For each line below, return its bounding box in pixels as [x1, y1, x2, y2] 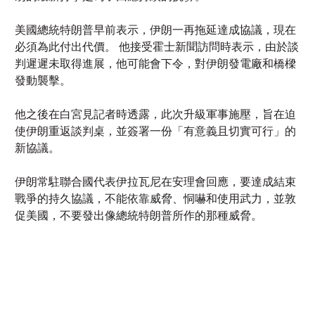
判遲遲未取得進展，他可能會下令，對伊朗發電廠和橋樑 [15, 6, 296, 23]
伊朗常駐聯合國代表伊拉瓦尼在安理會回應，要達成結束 [15, 124, 296, 141]
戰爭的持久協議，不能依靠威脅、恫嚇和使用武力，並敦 [15, 141, 296, 158]
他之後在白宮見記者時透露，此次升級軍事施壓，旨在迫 [15, 57, 296, 74]
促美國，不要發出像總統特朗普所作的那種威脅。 [15, 158, 262, 175]
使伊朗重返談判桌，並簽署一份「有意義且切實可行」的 [15, 74, 296, 91]
